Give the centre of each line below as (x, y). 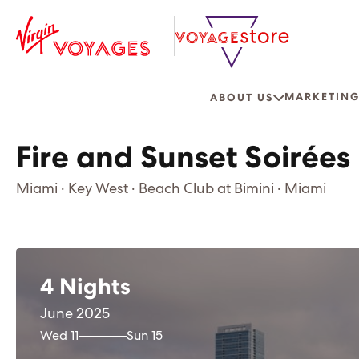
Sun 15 (145, 336)
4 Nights (85, 288)
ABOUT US (241, 98)
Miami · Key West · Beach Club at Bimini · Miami (171, 189)
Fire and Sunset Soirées (183, 159)
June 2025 (75, 314)
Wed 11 (59, 336)
